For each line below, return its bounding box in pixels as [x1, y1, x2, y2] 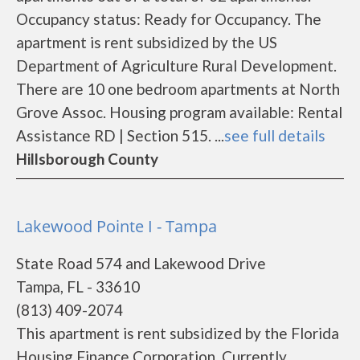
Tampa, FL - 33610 [16, 277, 140, 296]
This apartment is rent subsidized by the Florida [16, 324, 339, 342]
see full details [224, 126, 325, 145]
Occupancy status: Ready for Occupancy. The [16, 10, 321, 28]
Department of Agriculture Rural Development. [16, 56, 337, 75]
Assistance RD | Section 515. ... [16, 126, 224, 145]
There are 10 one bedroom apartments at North [16, 80, 340, 98]
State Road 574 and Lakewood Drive [16, 254, 266, 272]
